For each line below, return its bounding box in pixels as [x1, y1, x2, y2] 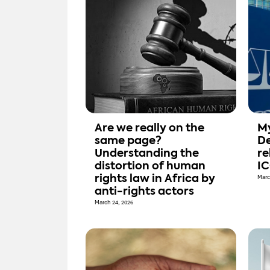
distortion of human [95, 161, 206, 172]
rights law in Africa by [95, 174, 215, 185]
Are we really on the [95, 123, 204, 134]
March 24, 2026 [95, 199, 133, 207]
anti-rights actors [95, 186, 194, 198]
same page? [95, 136, 162, 147]
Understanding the [95, 148, 199, 160]
